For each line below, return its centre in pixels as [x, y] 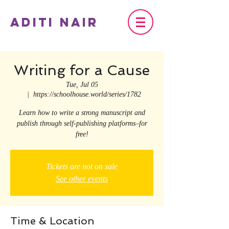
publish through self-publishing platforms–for [82, 123]
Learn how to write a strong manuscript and [82, 113]
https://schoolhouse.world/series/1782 [87, 94]
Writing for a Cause [82, 70]
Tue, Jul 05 [82, 85]
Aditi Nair [54, 22]
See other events [82, 179]
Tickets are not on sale [82, 166]
